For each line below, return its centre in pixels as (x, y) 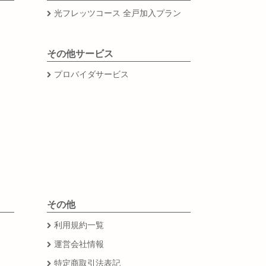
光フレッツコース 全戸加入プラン (117, 13)
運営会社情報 (79, 244)
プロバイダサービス (91, 74)
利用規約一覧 (79, 225)
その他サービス (80, 53)
